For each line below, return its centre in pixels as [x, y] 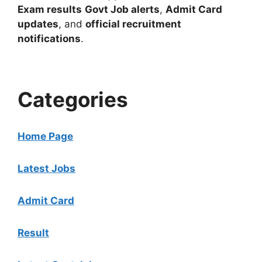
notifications [49, 38]
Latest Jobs [46, 168]
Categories [73, 99]
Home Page [45, 136]
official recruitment [133, 24]
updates [38, 24]
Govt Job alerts [122, 9]
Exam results [50, 9]
